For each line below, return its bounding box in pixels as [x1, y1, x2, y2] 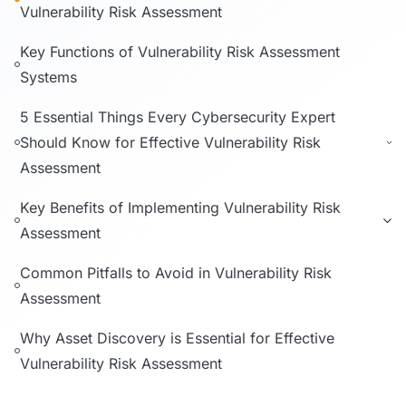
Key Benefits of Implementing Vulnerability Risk [20, 198, 341, 217]
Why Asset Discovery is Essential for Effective [20, 329, 334, 347]
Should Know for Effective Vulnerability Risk [20, 133, 321, 151]
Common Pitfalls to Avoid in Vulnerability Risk [20, 264, 332, 282]
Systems [20, 68, 77, 86]
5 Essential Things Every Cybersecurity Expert [20, 108, 335, 126]
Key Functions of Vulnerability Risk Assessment [20, 43, 340, 61]
